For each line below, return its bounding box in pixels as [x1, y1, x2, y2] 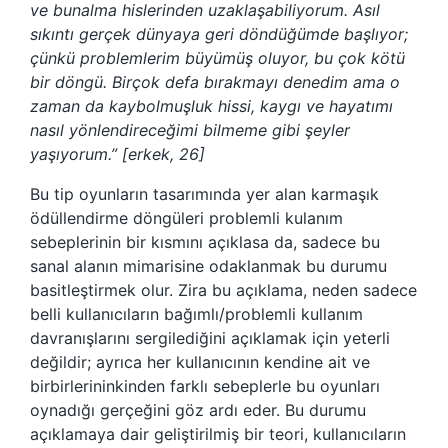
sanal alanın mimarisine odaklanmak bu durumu [30, 256, 387, 277]
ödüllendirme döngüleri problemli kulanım [30, 208, 343, 229]
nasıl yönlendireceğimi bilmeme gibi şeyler [30, 120, 350, 141]
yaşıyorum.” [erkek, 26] [30, 144, 205, 165]
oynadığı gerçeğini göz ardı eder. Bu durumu [30, 400, 366, 421]
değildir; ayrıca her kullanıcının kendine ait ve [30, 352, 370, 373]
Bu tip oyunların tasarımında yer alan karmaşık [30, 184, 379, 205]
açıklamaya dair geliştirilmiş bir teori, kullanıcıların [30, 424, 406, 445]
